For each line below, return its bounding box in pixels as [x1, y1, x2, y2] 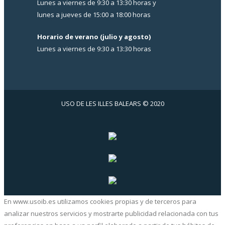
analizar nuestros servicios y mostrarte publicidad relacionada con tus [4, 209, 218, 218]
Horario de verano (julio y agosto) [37, 32, 151, 42]
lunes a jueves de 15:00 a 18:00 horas [37, 10, 151, 20]
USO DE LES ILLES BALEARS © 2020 [61, 99, 164, 108]
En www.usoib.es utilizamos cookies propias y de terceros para [4, 197, 196, 206]
